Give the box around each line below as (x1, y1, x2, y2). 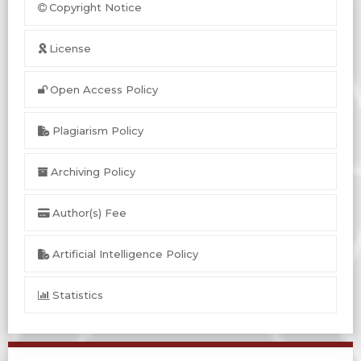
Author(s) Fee (52, 206, 127, 220)
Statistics (52, 288, 103, 302)
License (48, 42, 91, 56)
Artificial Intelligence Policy (52, 247, 198, 261)
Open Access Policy (49, 83, 158, 97)
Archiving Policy (50, 165, 135, 179)
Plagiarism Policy (52, 124, 143, 138)
